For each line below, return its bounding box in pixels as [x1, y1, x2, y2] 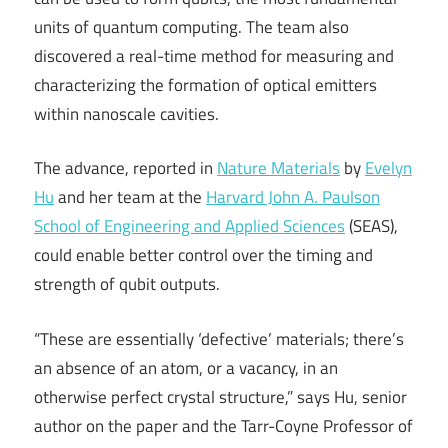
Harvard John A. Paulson [206, 184, 380, 211]
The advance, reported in [34, 155, 217, 182]
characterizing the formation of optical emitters [34, 71, 377, 98]
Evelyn [365, 155, 412, 182]
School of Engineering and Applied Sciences [34, 213, 345, 240]
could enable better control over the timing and [34, 242, 373, 269]
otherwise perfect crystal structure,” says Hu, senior [34, 383, 407, 410]
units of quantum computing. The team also [34, 13, 349, 40]
